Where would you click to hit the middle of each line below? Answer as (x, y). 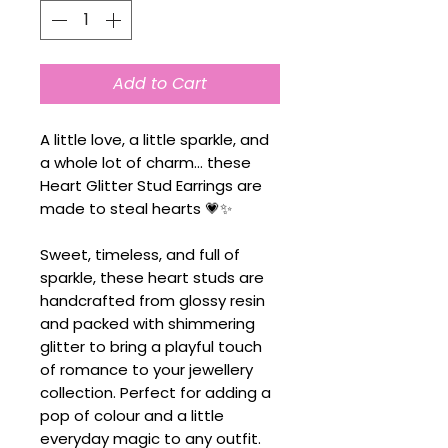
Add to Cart (160, 83)
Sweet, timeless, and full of (140, 254)
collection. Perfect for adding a (155, 392)
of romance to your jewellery (146, 369)
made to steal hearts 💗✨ (136, 208)
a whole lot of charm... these (145, 162)
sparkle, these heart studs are (152, 277)
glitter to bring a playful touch (151, 346)
